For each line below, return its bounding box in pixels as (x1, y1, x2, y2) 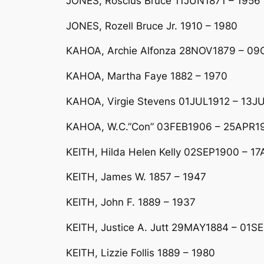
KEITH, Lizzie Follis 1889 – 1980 (66, 246, 215, 259)
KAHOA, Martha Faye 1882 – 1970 (66, 70, 227, 82)
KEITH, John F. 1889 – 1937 (66, 196, 196, 209)
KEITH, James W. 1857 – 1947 (66, 171, 206, 183)
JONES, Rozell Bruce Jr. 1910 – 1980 (66, 19, 237, 32)
